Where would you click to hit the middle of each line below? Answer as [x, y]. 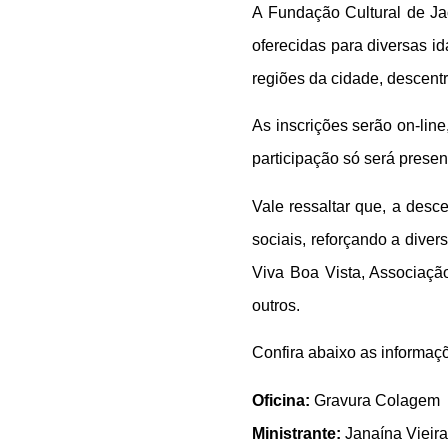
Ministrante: [298, 433]
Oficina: [283, 400]
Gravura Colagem [377, 400]
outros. [276, 305]
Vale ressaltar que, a [326, 206]
